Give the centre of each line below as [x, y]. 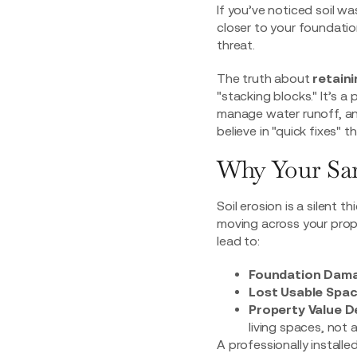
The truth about [265, 78]
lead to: [238, 240]
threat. [236, 44]
